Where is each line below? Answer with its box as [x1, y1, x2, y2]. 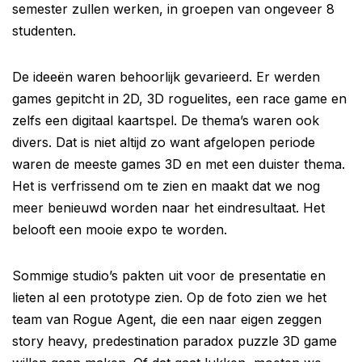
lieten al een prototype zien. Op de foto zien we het [12, 288, 326, 305]
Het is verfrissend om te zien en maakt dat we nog [12, 177, 320, 194]
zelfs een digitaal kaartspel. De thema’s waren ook [12, 112, 319, 128]
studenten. [12, 22, 76, 39]
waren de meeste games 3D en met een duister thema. [12, 155, 345, 172]
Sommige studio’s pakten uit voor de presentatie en [12, 267, 326, 284]
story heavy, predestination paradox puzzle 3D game [12, 332, 337, 349]
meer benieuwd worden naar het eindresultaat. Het [12, 199, 325, 216]
